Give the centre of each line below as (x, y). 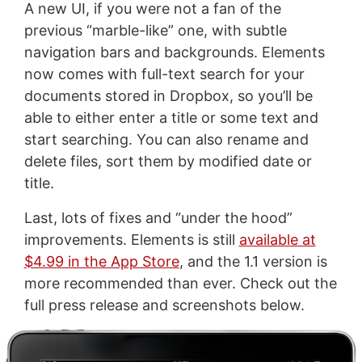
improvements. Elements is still (131, 239)
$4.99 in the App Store (101, 261)
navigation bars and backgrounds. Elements (174, 52)
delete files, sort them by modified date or (168, 161)
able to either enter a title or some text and (171, 117)
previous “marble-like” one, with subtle (155, 30)
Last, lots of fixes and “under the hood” (158, 217)
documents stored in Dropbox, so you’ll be (168, 95)
